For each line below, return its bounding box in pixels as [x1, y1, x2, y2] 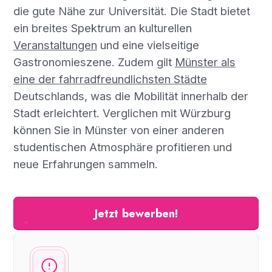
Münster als [174, 55, 236, 69]
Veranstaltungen [13, 38, 97, 52]
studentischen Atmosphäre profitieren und [13, 140, 232, 154]
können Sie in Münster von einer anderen [13, 123, 224, 137]
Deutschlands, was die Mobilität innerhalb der [13, 89, 248, 103]
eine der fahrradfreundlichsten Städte [13, 72, 207, 86]
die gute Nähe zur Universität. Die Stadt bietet [13, 4, 250, 18]
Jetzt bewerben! [94, 205, 178, 222]
